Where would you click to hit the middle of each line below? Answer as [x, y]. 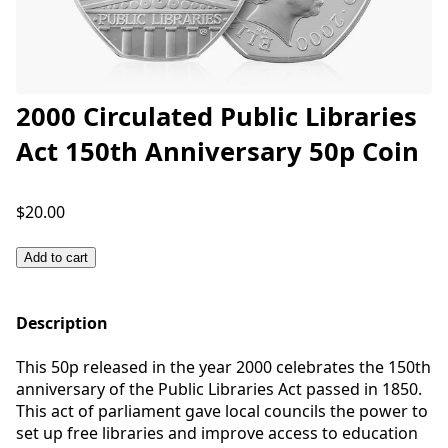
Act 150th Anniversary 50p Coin [217, 151]
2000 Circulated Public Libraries [216, 116]
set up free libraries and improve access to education [217, 433]
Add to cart [56, 257]
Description [62, 323]
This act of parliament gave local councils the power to [222, 411]
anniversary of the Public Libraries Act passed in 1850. [219, 389]
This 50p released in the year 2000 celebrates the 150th [223, 367]
